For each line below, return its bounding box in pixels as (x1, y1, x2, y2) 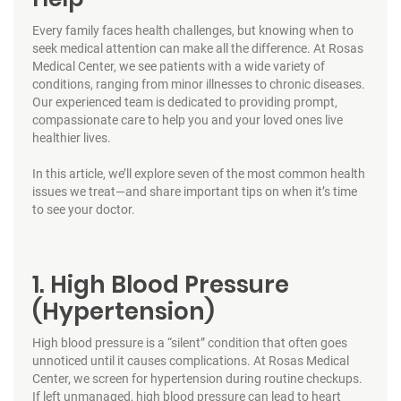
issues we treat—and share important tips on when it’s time (31, 183, 357, 199)
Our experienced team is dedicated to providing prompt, (31, 94, 337, 109)
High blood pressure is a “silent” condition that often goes (31, 335, 347, 350)
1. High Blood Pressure (31, 268, 289, 301)
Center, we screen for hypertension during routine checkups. (31, 371, 363, 386)
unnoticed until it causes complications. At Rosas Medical (31, 353, 349, 368)
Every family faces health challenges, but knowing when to (31, 22, 354, 38)
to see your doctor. (31, 201, 135, 217)
